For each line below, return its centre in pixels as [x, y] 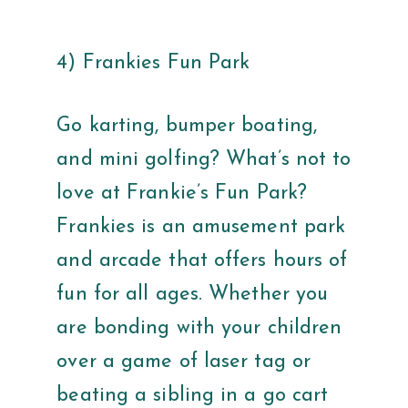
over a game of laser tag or [184, 362]
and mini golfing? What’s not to [204, 160]
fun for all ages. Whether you [193, 295]
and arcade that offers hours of [202, 261]
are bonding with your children [199, 329]
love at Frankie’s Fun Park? [182, 194]
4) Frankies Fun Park [157, 64]
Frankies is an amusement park [201, 228]
